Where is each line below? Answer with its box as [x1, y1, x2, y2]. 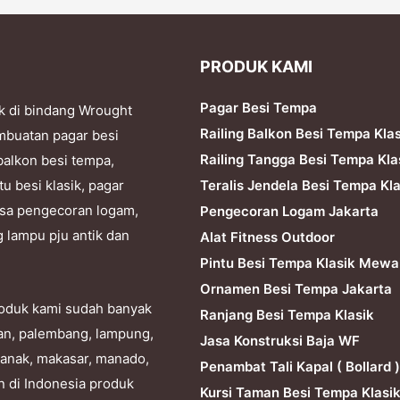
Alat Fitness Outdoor [200, 228, 335, 246]
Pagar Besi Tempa [200, 98, 317, 116]
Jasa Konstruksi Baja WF [200, 331, 360, 349]
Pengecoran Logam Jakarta [200, 202, 379, 220]
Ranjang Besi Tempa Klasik [200, 305, 374, 323]
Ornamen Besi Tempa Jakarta [200, 279, 392, 297]
